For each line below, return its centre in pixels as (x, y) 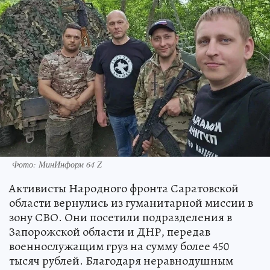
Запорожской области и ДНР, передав (110, 232)
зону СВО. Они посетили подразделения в (121, 217)
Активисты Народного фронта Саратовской (124, 188)
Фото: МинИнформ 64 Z (57, 164)
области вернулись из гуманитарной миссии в (131, 203)
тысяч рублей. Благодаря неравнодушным (121, 261)
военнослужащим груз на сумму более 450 (119, 246)
